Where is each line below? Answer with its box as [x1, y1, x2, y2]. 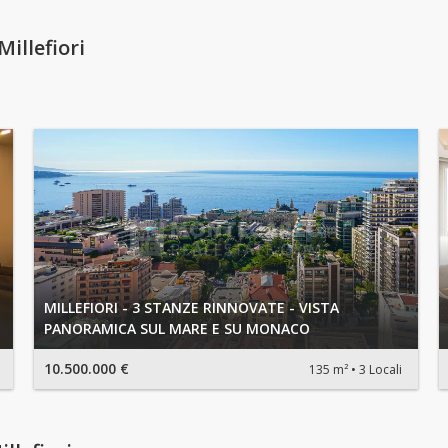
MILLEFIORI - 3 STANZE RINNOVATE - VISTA [44, 298, 339, 318]
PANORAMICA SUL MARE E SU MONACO [44, 319, 310, 339]
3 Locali [359, 360, 402, 378]
